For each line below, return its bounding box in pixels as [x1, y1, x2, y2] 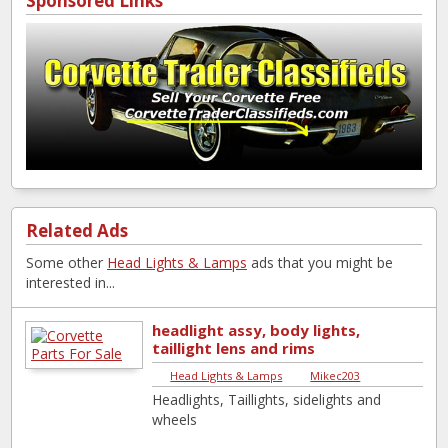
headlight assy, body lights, [152, 319, 361, 340]
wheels [152, 409, 198, 429]
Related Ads [26, 218, 128, 242]
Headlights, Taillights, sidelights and [152, 389, 382, 409]
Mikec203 [310, 367, 361, 383]
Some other [26, 252, 107, 272]
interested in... [26, 272, 115, 292]
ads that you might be [247, 252, 393, 272]
